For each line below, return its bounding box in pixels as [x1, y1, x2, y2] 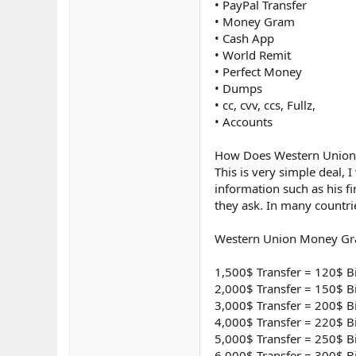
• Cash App [215, 30, 274, 47]
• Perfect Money [215, 64, 302, 80]
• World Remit [215, 47, 291, 64]
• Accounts [215, 114, 273, 130]
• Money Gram [215, 14, 295, 30]
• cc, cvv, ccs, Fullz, [215, 97, 315, 114]
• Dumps [215, 80, 262, 97]
